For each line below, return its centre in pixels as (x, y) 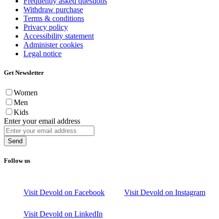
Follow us (17, 161)
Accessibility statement (59, 36)
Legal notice (43, 53)
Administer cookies (53, 44)
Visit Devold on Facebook (64, 193)
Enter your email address (42, 121)
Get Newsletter (24, 72)
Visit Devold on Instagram (165, 193)
